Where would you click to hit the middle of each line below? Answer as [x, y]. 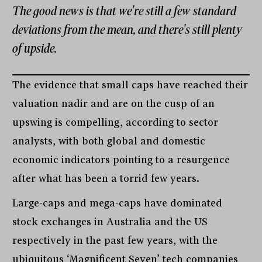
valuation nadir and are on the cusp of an [114, 104]
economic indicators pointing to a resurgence [121, 160]
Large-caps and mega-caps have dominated [118, 203]
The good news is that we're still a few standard [125, 11]
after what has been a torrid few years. [106, 179]
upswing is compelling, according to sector [116, 123]
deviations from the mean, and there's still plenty [127, 30]
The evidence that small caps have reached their [130, 85]
